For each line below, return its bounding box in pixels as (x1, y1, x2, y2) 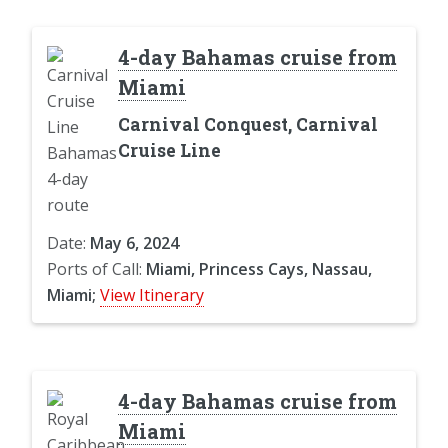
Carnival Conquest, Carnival (117, 112, 378, 136)
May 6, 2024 (90, 231, 179, 254)
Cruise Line (117, 138, 221, 162)
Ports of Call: (47, 257, 146, 280)
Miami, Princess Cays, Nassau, (146, 257, 372, 280)
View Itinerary (100, 283, 204, 306)
